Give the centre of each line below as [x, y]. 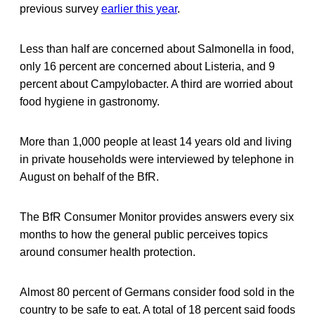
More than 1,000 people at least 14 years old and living [156, 141]
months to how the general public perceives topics [144, 234]
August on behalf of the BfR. [89, 176]
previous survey [60, 8]
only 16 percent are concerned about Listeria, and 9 [147, 66]
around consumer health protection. [108, 252]
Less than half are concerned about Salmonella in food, [157, 49]
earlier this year [139, 8]
